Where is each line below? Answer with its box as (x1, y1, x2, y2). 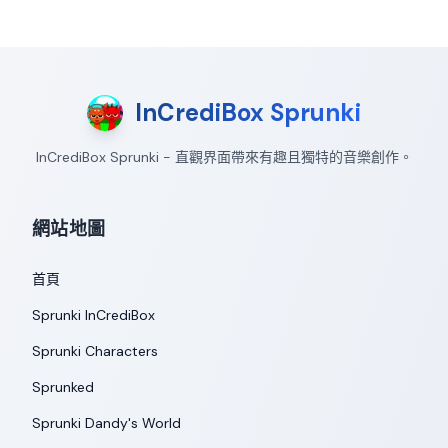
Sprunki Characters (32, 342, 158, 360)
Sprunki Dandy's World (32, 414, 181, 432)
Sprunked (32, 378, 94, 396)
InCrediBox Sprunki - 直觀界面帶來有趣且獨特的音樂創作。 (35, 148, 413, 166)
